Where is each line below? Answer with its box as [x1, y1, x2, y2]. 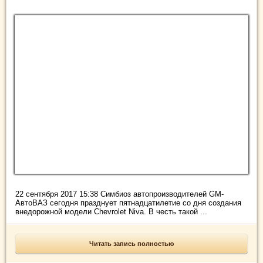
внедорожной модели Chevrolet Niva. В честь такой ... [15, 207, 207, 217]
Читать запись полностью [89, 240, 174, 248]
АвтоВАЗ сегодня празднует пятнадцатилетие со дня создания [15, 198, 241, 208]
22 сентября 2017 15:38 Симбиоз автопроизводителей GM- [15, 190, 224, 199]
